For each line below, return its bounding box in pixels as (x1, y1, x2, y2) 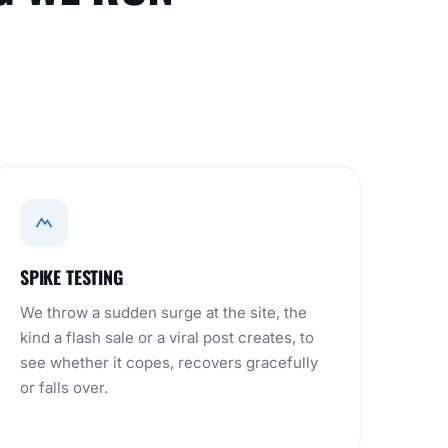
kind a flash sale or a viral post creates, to (20, 328, 314, 347)
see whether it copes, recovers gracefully (20, 353, 318, 372)
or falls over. (20, 378, 108, 397)
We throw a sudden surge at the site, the (20, 303, 307, 322)
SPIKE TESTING (20, 264, 123, 290)
